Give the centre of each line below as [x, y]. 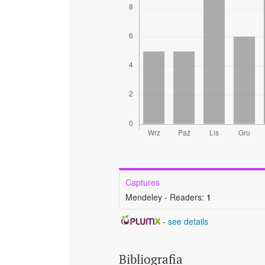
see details [188, 221]
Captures [143, 182]
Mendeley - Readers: [166, 197]
